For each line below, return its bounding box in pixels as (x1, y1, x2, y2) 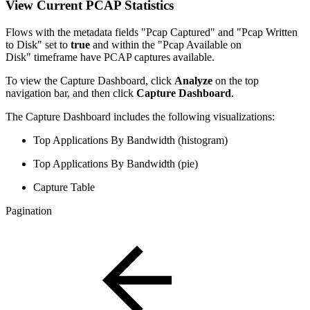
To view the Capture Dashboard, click (6, 74, 174, 86)
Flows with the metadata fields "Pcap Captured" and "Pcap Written (6, 26, 298, 38)
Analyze (174, 74, 212, 86)
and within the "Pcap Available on (90, 38, 241, 51)
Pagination (6, 204, 52, 217)
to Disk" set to (6, 38, 71, 51)
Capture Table (33, 181, 95, 193)
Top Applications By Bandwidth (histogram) (33, 134, 228, 146)
